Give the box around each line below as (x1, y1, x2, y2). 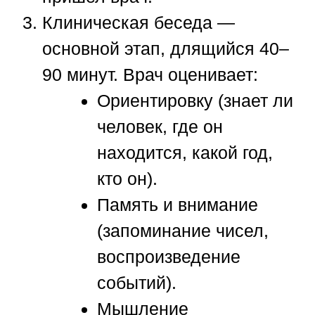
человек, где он (96, 116, 223, 136)
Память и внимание (96, 194, 258, 214)
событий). (96, 272, 176, 292)
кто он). (96, 168, 157, 188)
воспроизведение (96, 246, 240, 266)
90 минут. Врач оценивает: (42, 64, 258, 84)
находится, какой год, (96, 142, 273, 162)
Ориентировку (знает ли (96, 90, 293, 110)
